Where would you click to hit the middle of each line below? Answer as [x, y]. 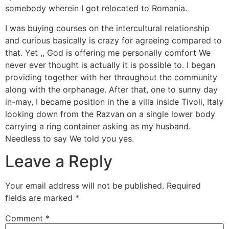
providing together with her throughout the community [111, 77]
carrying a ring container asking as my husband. [98, 126]
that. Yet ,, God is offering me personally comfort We [108, 52]
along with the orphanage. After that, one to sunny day [111, 89]
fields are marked [40, 198]
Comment [25, 218]
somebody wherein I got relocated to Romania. [96, 8]
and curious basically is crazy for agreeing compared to [113, 40]
